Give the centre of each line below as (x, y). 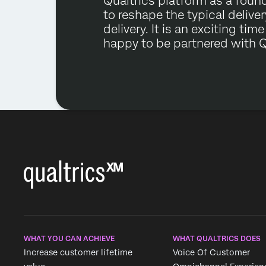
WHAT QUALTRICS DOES (217, 239)
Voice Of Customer (211, 253)
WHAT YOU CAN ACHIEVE (69, 239)
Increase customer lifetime (78, 253)
